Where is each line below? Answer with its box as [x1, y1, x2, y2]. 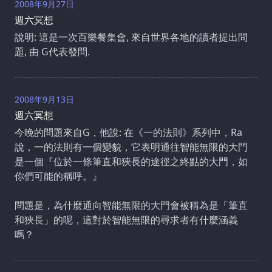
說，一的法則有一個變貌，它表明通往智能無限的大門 [15, 140, 248, 154]
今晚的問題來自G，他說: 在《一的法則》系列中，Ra [15, 125, 242, 139]
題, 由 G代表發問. [15, 44, 90, 58]
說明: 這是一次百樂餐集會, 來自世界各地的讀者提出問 [15, 30, 248, 44]
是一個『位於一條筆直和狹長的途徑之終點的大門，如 [15, 154, 248, 168]
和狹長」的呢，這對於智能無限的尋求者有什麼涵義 [15, 212, 238, 226]
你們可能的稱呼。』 [15, 169, 102, 183]
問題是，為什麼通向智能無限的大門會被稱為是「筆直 [15, 198, 248, 212]
